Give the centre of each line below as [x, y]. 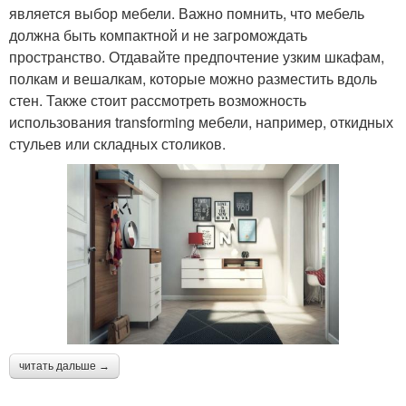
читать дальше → [64, 366]
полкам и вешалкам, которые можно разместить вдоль [193, 78]
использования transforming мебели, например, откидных [201, 121]
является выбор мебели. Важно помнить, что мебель [187, 13]
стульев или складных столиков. [117, 143]
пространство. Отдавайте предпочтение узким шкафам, [197, 56]
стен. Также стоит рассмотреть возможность [158, 100]
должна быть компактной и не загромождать [158, 34]
